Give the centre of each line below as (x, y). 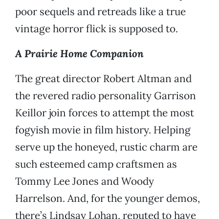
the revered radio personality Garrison (106, 96)
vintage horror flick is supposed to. (97, 29)
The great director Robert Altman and (103, 79)
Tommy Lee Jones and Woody (85, 181)
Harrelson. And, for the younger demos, (108, 198)
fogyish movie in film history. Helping (103, 130)
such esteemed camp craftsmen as (96, 164)
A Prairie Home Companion (79, 54)
